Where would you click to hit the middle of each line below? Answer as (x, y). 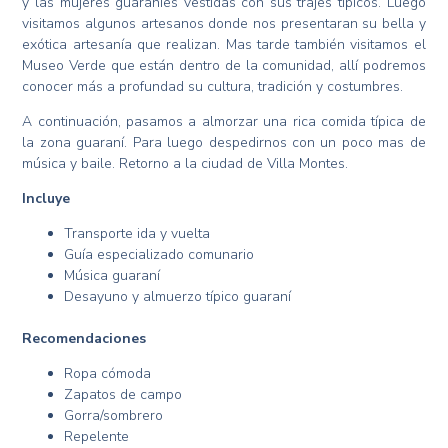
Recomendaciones (84, 339)
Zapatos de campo (123, 395)
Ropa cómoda (108, 374)
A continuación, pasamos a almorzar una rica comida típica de (224, 122)
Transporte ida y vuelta (137, 234)
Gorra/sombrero (114, 416)
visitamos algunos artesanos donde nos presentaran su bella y (224, 24)
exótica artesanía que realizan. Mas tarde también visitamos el (224, 45)
